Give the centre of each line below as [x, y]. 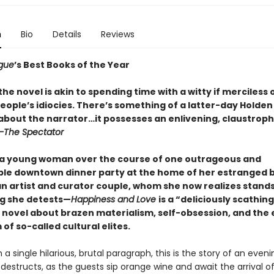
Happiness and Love [114, 199]
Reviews [117, 34]
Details [67, 34]
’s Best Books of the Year [72, 65]
